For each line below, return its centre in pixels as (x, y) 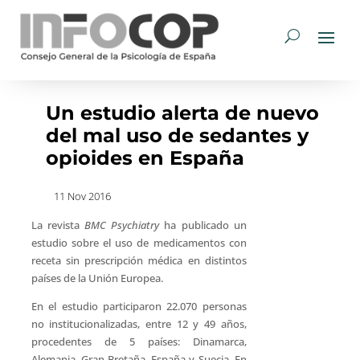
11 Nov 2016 (82, 196)
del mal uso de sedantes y (177, 135)
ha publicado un (203, 225)
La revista (58, 225)
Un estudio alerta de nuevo (182, 113)
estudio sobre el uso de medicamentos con (139, 243)
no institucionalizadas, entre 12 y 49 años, (139, 324)
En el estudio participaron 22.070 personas (139, 306)
